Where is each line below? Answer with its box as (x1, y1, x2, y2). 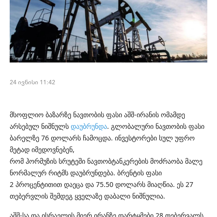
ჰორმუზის (26, 156, 57, 166)
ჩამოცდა (83, 133, 111, 143)
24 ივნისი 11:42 (10, 77, 55, 86)
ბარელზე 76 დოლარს (10, 133, 81, 143)
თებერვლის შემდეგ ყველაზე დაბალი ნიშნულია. (10, 191, 165, 201)
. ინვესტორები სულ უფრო (111, 133, 195, 143)
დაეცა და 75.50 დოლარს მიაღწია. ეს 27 (64, 180, 193, 189)
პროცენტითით (15, 180, 62, 189)
